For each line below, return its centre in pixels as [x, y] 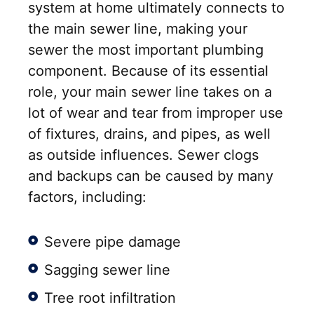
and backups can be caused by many [151, 176]
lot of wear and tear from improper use [156, 113]
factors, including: [87, 197]
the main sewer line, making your [138, 29]
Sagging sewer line [107, 270]
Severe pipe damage [112, 242]
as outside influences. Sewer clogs [143, 155]
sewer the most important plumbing [146, 50]
